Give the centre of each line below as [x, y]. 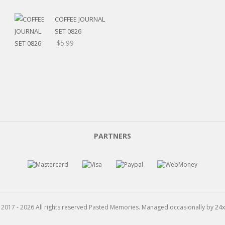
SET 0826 [68, 31]
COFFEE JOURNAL [80, 19]
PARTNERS [113, 136]
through [92, 27]
